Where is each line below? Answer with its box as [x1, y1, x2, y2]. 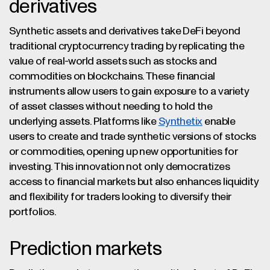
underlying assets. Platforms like [9, 116, 159, 127]
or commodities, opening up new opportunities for [9, 146, 238, 157]
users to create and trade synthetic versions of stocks [9, 131, 256, 142]
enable [202, 116, 236, 127]
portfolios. [9, 207, 57, 218]
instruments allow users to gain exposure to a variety [9, 86, 250, 97]
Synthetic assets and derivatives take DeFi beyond [9, 26, 240, 37]
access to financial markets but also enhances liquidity [9, 177, 259, 187]
